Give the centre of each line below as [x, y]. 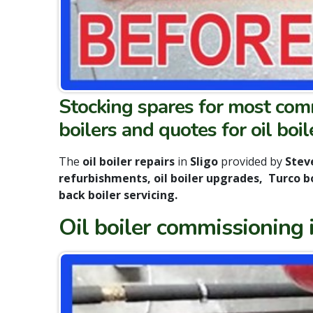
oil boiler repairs [129, 162]
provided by [252, 162]
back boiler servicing [117, 195]
